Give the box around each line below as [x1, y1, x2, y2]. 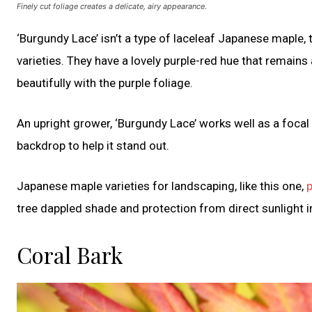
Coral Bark [17, 239, 123, 270]
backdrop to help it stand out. [17, 138, 169, 153]
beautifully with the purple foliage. [17, 75, 193, 90]
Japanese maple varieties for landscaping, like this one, [17, 178, 306, 193]
